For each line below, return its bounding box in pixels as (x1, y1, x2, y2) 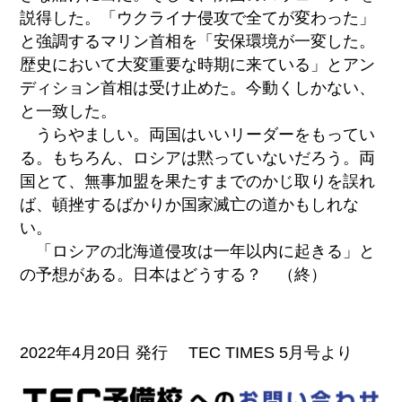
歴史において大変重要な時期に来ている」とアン (20, 55, 376, 74)
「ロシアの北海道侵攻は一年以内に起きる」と (20, 241, 376, 260)
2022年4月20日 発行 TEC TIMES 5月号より (20, 343, 354, 362)
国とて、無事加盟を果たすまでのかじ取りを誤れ (20, 171, 376, 190)
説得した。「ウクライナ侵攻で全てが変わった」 (20, 8, 376, 27)
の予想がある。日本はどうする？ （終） (20, 265, 328, 284)
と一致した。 (20, 101, 118, 120)
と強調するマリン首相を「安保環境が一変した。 (20, 31, 376, 50)
